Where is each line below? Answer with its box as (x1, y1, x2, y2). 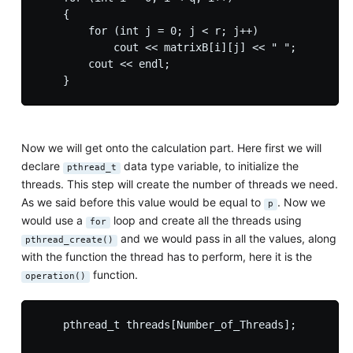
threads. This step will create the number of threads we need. (20, 177, 338, 191)
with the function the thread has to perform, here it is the (20, 250, 312, 264)
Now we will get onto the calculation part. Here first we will (20, 141, 321, 155)
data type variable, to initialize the (120, 159, 299, 173)
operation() (24, 271, 86, 282)
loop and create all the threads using (110, 214, 302, 228)
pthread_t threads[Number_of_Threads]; (37, 318, 296, 332)
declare (20, 159, 63, 173)
